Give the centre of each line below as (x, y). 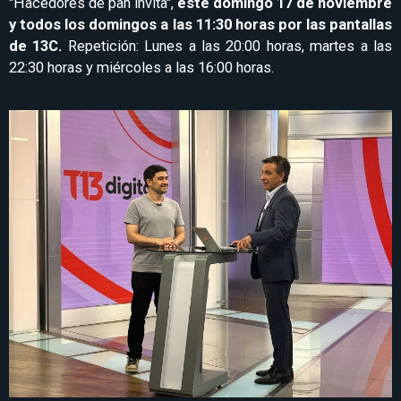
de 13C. (36, 47)
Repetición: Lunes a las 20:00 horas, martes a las (227, 47)
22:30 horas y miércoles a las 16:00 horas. (141, 68)
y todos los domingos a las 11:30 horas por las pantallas (200, 25)
